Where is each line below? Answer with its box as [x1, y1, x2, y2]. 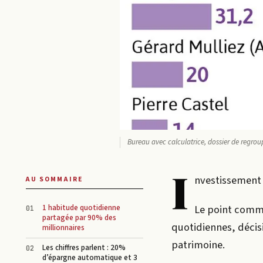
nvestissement [194, 172, 261, 188]
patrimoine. [171, 237, 225, 252]
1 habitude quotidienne [42, 203, 120, 214]
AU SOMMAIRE [26, 174, 83, 184]
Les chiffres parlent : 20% [42, 242, 126, 254]
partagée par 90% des [42, 213, 116, 224]
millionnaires [42, 222, 85, 234]
